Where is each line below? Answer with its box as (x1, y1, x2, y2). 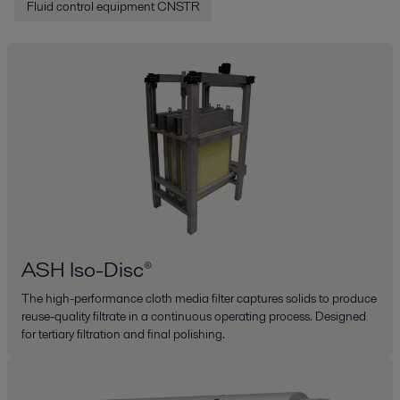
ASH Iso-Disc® (21, 254, 152, 285)
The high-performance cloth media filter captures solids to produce (21, 289, 377, 308)
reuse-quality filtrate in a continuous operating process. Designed (21, 307, 366, 326)
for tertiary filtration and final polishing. (21, 325, 225, 344)
